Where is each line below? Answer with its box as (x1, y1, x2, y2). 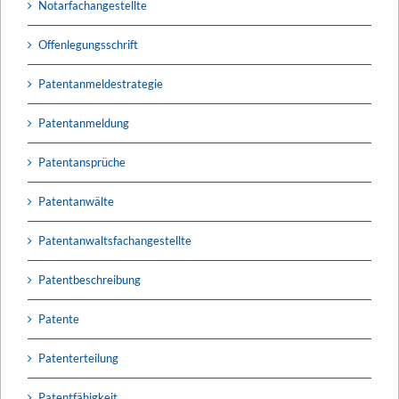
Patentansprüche (38, 154, 126, 169)
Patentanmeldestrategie (38, 76, 163, 91)
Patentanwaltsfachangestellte (38, 232, 191, 248)
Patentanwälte (38, 193, 114, 208)
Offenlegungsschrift (38, 37, 138, 52)
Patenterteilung (38, 350, 118, 365)
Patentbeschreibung (38, 272, 141, 287)
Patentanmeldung (38, 115, 129, 130)
